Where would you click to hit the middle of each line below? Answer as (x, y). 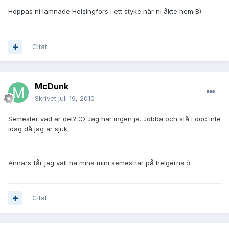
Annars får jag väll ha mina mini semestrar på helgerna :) (99, 163)
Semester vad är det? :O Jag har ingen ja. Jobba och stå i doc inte (114, 119)
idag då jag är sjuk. (39, 129)
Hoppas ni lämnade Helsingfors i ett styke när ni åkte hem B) (105, 12)
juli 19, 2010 (76, 98)
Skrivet (47, 98)
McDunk (52, 87)
